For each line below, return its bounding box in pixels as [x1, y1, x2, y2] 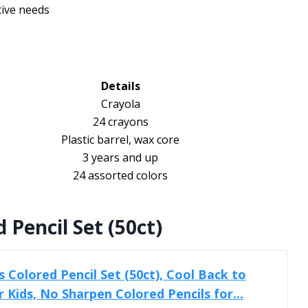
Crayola [100, 96, 140, 111]
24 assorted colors [73, 167, 168, 183]
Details [100, 78, 140, 93]
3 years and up [82, 149, 158, 165]
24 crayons [92, 113, 148, 129]
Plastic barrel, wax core [61, 131, 179, 147]
